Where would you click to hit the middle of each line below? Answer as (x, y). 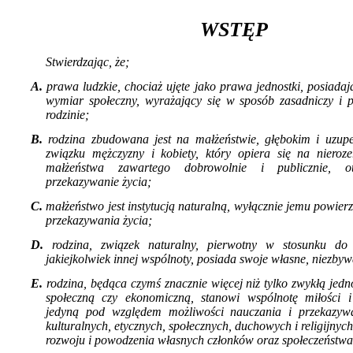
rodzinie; (67, 115)
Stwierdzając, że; (87, 62)
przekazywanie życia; (98, 182)
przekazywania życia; (99, 221)
